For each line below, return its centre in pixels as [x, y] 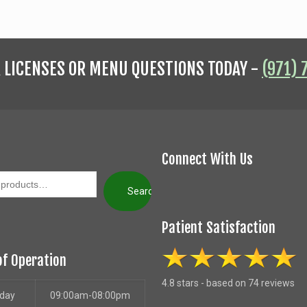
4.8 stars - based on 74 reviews [228, 283]
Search [143, 191]
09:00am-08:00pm [90, 295]
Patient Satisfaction [218, 227]
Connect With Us [207, 159]
